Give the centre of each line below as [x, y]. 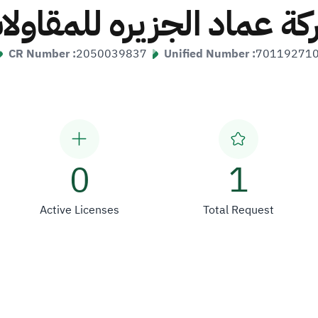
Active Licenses [79, 210]
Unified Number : [210, 54]
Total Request [238, 210]
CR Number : [42, 54]
